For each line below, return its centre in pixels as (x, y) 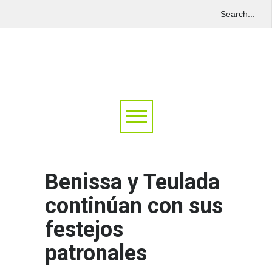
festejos (84, 230)
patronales (96, 253)
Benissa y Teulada (132, 182)
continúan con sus (134, 206)
